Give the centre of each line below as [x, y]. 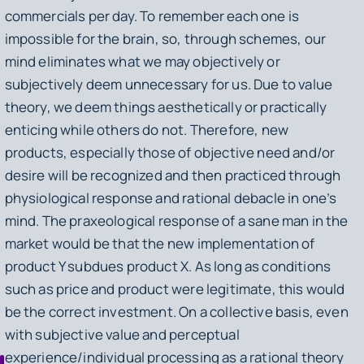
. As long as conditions [260, 266]
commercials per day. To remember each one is [152, 15]
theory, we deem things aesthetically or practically [166, 106]
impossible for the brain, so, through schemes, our [165, 38]
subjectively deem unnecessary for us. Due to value [169, 84]
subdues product [124, 266]
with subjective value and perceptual [122, 334]
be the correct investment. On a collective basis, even [176, 311]
